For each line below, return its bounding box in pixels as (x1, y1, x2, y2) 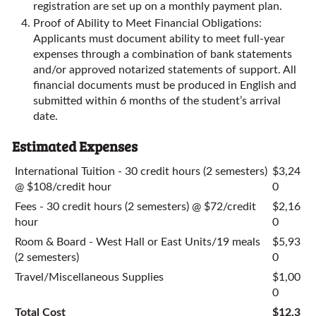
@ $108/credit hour (15, 181, 111, 193)
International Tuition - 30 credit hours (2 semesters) (15, 166, 267, 177)
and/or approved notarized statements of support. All (33, 64, 296, 75)
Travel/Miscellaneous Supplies (15, 272, 164, 283)
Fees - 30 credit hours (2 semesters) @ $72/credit (15, 201, 256, 212)
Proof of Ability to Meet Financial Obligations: (33, 18, 262, 29)
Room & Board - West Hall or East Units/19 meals (15, 236, 260, 248)
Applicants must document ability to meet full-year (33, 33, 285, 44)
